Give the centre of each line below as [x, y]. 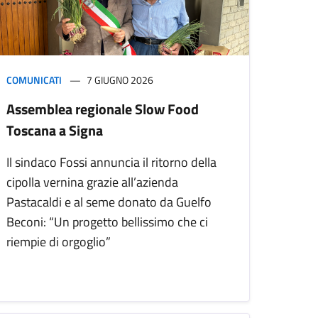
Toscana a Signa [55, 131]
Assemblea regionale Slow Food [103, 109]
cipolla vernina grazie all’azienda [92, 182]
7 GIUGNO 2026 [120, 80]
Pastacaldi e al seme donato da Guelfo [109, 202]
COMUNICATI [34, 80]
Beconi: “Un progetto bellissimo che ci [107, 222]
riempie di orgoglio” [59, 242]
